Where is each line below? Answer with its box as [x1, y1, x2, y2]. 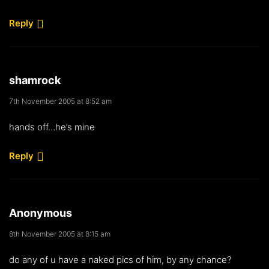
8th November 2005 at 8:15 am [9, 229, 110, 238]
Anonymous [9, 206, 72, 219]
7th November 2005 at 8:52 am [9, 96, 112, 106]
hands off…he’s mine [9, 121, 95, 133]
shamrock [9, 73, 61, 86]
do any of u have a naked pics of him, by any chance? [9, 253, 231, 265]
